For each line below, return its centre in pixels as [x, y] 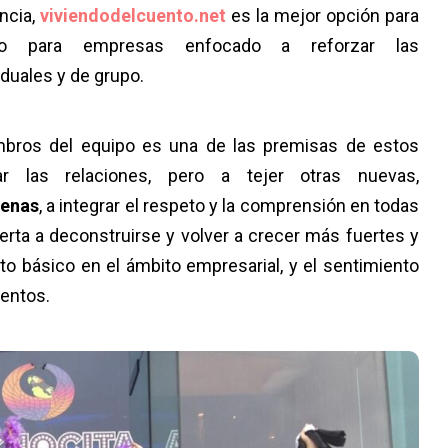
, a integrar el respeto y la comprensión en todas [228, 205]
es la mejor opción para [322, 15]
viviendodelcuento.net [133, 15]
